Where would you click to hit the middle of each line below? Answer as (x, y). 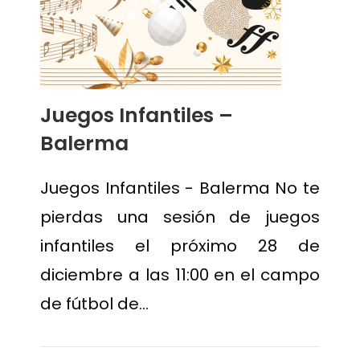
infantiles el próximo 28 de (180, 246)
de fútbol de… (94, 304)
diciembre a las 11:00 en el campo (180, 275)
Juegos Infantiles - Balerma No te (180, 188)
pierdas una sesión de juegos (180, 217)
